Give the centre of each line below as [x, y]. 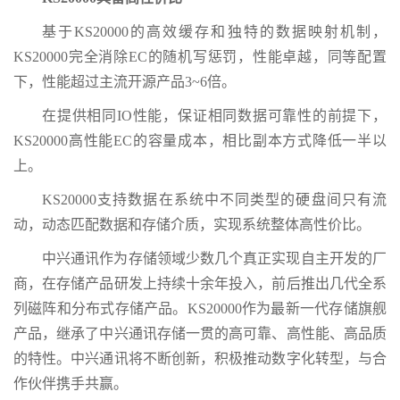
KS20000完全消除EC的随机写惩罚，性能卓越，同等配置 [200, 57]
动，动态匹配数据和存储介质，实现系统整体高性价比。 [192, 225]
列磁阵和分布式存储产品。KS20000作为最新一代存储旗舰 [200, 309]
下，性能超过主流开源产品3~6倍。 [125, 82]
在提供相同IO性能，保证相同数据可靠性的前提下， [214, 116]
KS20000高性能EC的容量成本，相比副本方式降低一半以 [200, 141]
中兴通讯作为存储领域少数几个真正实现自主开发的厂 [214, 259]
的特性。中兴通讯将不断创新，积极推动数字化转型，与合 [200, 359]
